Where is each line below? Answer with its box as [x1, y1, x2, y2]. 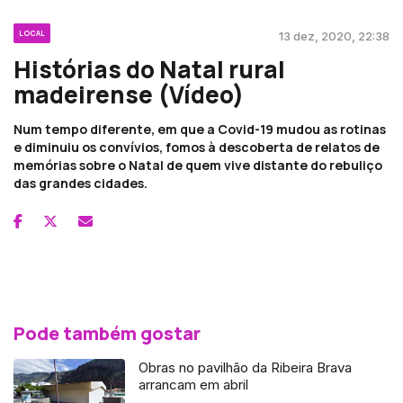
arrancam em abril [139, 375, 249, 393]
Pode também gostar [13, 320, 201, 345]
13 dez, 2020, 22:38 [279, 28, 390, 43]
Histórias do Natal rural [13, 52, 285, 85]
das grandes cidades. [13, 174, 148, 192]
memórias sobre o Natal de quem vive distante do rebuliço [13, 156, 382, 174]
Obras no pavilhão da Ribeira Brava [139, 358, 353, 376]
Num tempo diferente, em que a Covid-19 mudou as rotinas [13, 120, 386, 138]
